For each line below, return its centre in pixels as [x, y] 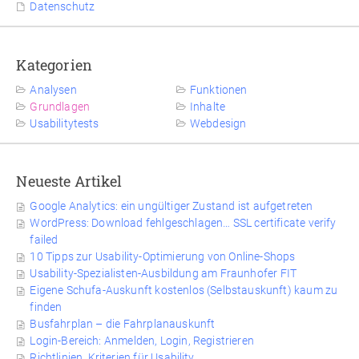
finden [46, 307]
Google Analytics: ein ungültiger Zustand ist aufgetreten [171, 206]
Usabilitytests [65, 123]
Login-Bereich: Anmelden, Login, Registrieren [142, 341]
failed [44, 240]
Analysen [53, 89]
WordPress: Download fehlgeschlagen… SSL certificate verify [183, 223]
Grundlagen [60, 106]
